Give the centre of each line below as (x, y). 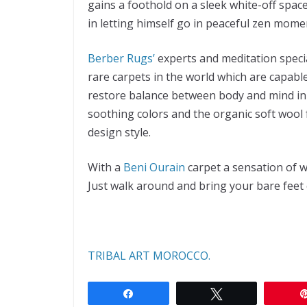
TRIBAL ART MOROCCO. (149, 255)
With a (106, 167)
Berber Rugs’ (121, 58)
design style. (119, 132)
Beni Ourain (154, 167)
